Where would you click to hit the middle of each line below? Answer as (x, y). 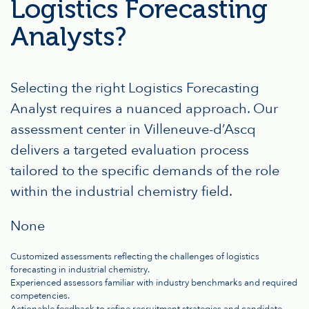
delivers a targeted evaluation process (130, 150)
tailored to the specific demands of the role (145, 171)
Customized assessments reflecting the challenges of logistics (135, 257)
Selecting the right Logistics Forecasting (135, 88)
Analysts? (68, 37)
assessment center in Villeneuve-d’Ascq (133, 130)
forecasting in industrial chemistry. (80, 270)
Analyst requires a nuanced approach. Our (144, 109)
